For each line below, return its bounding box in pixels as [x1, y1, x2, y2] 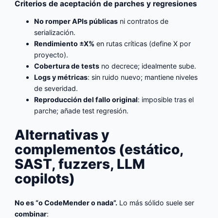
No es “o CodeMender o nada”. [15, 199, 118, 207]
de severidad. [34, 84, 78, 92]
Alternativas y [15, 127, 110, 144]
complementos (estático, [15, 141, 184, 158]
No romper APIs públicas [34, 17, 118, 25]
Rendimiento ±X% [34, 39, 95, 48]
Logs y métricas [34, 73, 88, 81]
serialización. [34, 28, 76, 36]
